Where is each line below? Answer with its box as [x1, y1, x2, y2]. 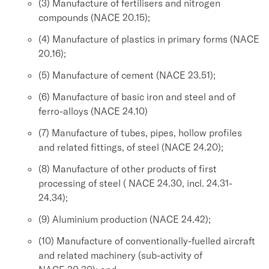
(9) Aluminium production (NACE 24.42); [38, 213, 211, 225]
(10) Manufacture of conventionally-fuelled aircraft [38, 235, 255, 247]
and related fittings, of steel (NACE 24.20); [38, 141, 223, 153]
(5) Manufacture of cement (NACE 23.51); [38, 69, 216, 81]
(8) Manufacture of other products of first [38, 163, 217, 175]
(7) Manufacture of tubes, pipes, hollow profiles [38, 127, 242, 139]
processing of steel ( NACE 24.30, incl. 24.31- [38, 177, 232, 189]
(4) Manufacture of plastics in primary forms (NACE [38, 33, 259, 45]
